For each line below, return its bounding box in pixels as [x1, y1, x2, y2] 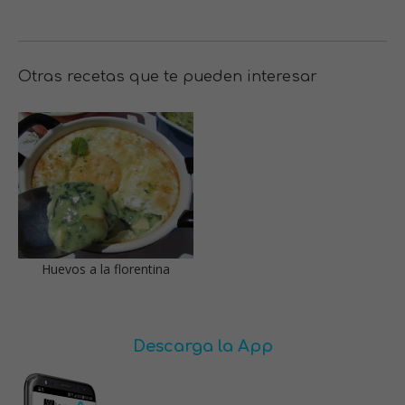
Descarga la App [132, 336, 273, 355]
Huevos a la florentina [42, 259, 170, 278]
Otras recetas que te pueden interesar [18, 69, 317, 85]
